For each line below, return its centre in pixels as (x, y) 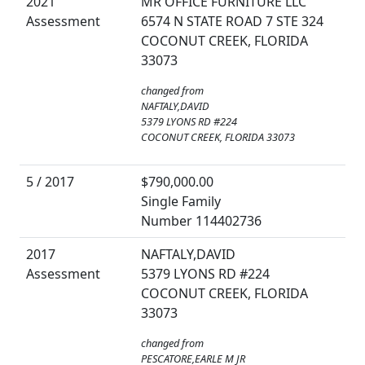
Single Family (181, 202)
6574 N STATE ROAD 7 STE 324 (232, 22)
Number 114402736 (201, 221)
